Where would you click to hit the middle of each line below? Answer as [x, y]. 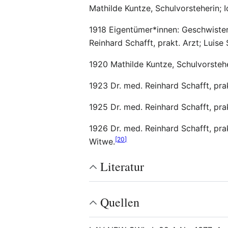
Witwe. [102, 141]
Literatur [122, 166]
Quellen [120, 202]
